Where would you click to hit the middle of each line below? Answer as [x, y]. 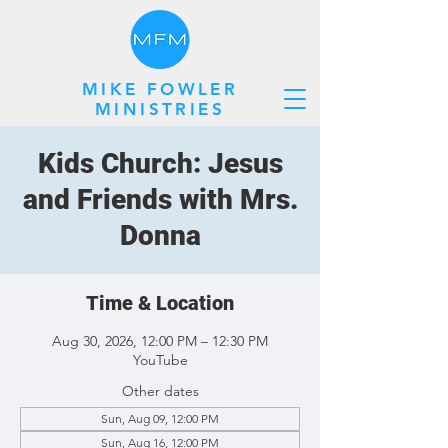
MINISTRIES [160, 109]
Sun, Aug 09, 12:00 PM [160, 418]
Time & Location [160, 303]
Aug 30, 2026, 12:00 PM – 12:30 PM [160, 341]
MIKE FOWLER [160, 89]
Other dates [160, 391]
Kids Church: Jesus [160, 163]
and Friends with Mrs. [160, 199]
